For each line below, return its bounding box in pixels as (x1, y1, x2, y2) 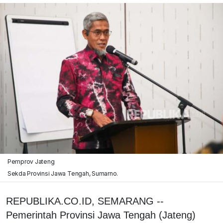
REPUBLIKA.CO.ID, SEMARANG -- (6, 195, 164, 207)
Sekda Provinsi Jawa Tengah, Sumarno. (7, 169, 118, 177)
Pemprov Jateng (7, 157, 55, 165)
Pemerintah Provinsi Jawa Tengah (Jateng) (6, 209, 196, 221)
